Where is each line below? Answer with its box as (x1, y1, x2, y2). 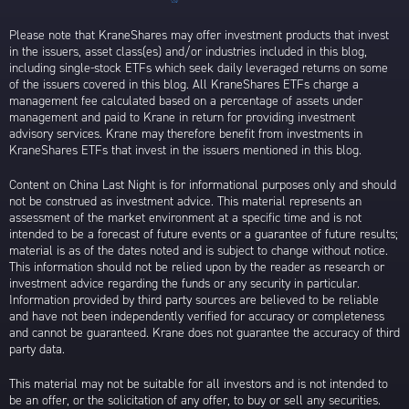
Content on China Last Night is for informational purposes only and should (9, 175, 396, 194)
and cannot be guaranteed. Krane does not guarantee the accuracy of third (9, 323, 400, 341)
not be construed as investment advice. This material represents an (9, 192, 362, 210)
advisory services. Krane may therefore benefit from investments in (9, 124, 362, 142)
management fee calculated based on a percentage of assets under (9, 91, 362, 110)
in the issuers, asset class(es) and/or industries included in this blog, (9, 42, 367, 60)
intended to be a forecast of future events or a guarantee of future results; (9, 225, 398, 243)
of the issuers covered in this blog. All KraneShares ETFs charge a (9, 75, 359, 93)
